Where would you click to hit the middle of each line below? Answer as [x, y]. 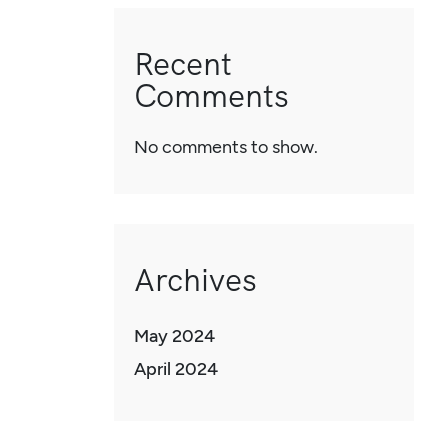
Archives [195, 280]
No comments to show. [226, 147]
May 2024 [174, 336]
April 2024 [176, 369]
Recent [183, 64]
